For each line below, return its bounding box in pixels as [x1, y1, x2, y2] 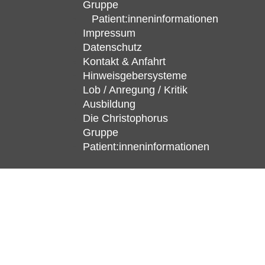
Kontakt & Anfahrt [83, 56, 166, 68]
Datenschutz [83, 41, 142, 54]
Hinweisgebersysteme [83, 70, 187, 82]
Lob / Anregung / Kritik [83, 84, 188, 96]
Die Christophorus [83, 112, 168, 125]
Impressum [83, 27, 135, 40]
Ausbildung [83, 98, 135, 111]
